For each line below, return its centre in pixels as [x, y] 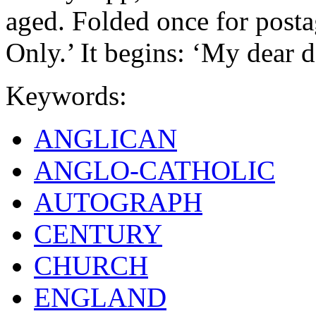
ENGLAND [100, 297]
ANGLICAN [105, 138]
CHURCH [91, 265]
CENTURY [98, 233]
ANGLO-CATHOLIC [154, 170]
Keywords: [66, 95]
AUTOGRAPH [118, 202]
